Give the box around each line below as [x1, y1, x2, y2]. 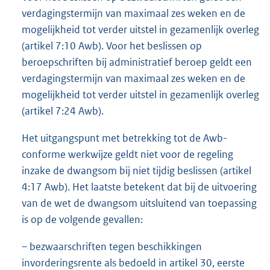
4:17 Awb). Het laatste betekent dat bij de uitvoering [22, 180, 257, 194]
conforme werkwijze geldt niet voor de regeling [22, 148, 233, 162]
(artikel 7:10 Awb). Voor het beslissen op [22, 39, 202, 53]
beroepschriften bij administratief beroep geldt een [22, 55, 252, 69]
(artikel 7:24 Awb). [22, 104, 104, 118]
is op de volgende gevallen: [22, 213, 143, 227]
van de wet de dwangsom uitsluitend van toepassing [22, 196, 257, 210]
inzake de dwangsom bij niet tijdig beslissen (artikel [22, 164, 251, 178]
